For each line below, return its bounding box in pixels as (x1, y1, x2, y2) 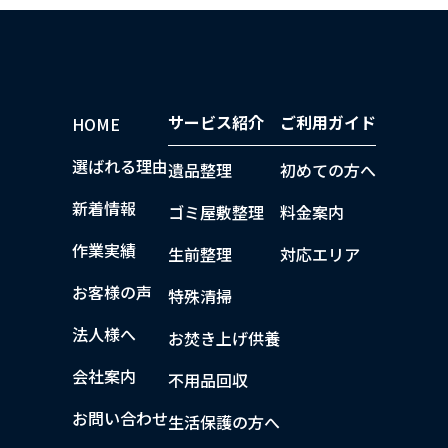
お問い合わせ (72, 405, 168, 430)
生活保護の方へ (168, 409, 280, 434)
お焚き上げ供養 (168, 325, 280, 350)
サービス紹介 (168, 109, 264, 134)
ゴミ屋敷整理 (168, 199, 264, 224)
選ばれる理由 (72, 153, 168, 178)
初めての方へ (280, 157, 376, 182)
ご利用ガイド (280, 109, 376, 134)
